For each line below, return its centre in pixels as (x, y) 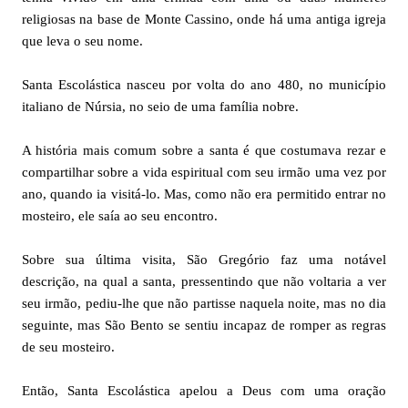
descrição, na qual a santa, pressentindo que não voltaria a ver (204, 281)
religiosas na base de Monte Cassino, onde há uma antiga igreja (204, 19)
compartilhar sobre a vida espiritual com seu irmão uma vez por (204, 172)
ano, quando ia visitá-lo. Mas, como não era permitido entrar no (204, 194)
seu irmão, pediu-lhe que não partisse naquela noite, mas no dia (204, 303)
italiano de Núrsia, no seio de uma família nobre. (160, 106)
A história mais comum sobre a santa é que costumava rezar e (204, 150)
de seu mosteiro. (68, 347)
